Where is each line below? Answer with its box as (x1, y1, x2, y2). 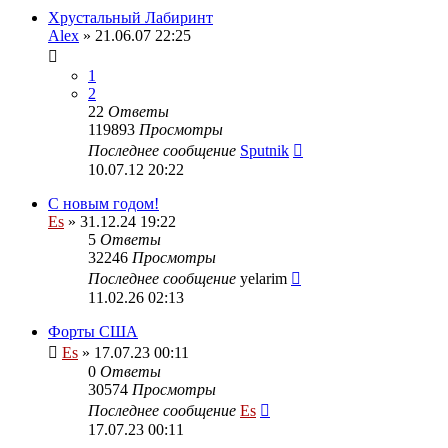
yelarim (240, 269, 287, 287)
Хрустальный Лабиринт (48, 8, 213, 26)
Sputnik (240, 141, 289, 159)
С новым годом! (48, 194, 159, 212)
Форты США (48, 322, 138, 340)
